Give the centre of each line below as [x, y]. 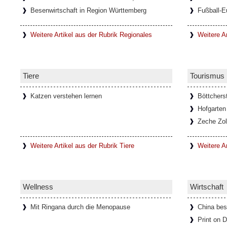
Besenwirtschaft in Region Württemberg [88, 10]
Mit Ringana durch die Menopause [80, 207]
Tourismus [207, 76]
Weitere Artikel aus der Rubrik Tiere [82, 146]
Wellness [38, 187]
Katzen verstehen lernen [66, 96]
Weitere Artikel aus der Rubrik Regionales [91, 35]
